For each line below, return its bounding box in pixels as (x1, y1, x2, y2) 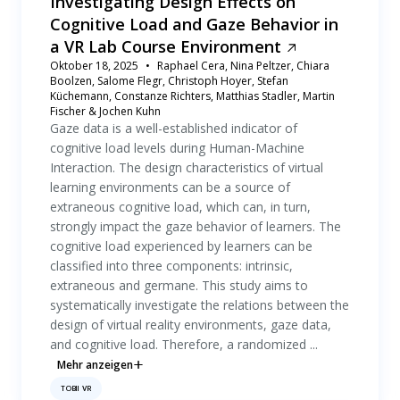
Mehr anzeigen (57, 357, 133, 372)
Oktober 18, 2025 (50, 58, 138, 73)
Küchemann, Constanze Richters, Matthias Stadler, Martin (50, 88, 335, 104)
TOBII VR (61, 384, 92, 393)
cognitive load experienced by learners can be (50, 237, 312, 254)
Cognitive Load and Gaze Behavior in (50, 13, 338, 35)
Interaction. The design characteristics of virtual (50, 159, 323, 176)
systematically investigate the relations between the (50, 296, 349, 313)
